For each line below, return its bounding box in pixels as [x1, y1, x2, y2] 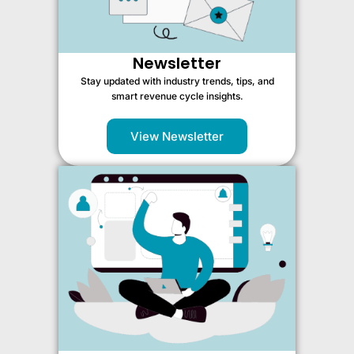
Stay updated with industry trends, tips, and [80, 74, 274, 87]
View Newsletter [130, 128, 224, 144]
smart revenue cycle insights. [111, 89, 243, 102]
